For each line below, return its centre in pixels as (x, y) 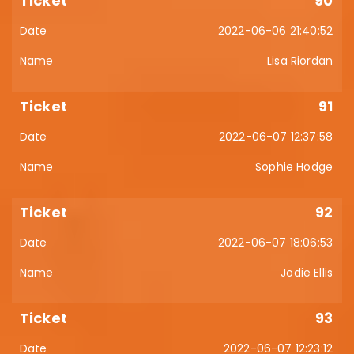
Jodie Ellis (307, 273)
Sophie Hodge (294, 167)
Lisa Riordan (300, 61)
